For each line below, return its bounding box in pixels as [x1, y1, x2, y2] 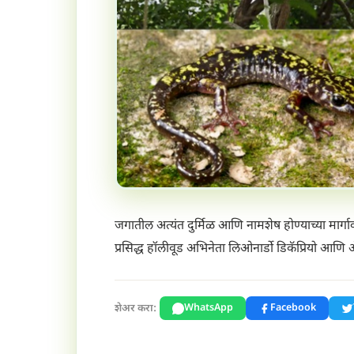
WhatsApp [184, 302, 233, 315]
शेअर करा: [115, 301, 156, 315]
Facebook [270, 302, 316, 315]
